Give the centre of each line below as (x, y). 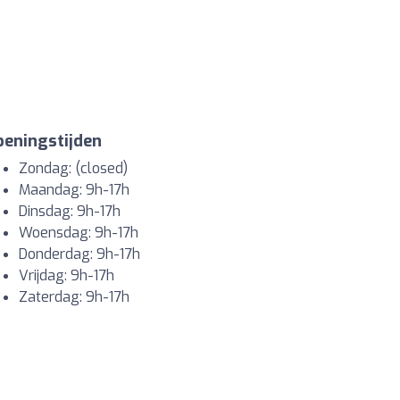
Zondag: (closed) (73, 169)
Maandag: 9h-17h (74, 190)
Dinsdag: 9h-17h (70, 212)
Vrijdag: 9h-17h (67, 276)
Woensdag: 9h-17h (79, 233)
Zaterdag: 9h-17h (74, 297)
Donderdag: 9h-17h (79, 254)
